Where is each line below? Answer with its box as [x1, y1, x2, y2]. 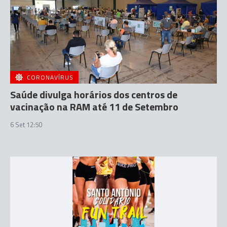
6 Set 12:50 [10, 119, 42, 130]
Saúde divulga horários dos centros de [10, 86, 177, 102]
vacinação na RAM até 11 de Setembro [10, 98, 178, 115]
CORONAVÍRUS [27, 72, 73, 82]
